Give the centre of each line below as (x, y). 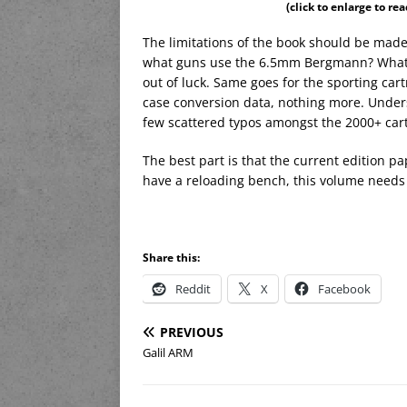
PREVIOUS (192, 333)
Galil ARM (168, 353)
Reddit (193, 289)
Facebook (344, 289)
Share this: (171, 258)
